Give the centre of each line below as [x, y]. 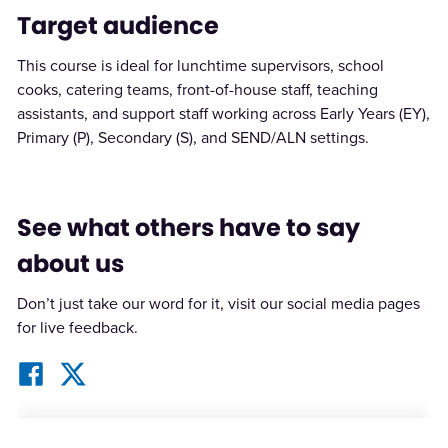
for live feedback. [77, 328]
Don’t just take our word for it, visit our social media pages [218, 304]
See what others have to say [188, 228]
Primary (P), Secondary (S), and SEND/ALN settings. [192, 138]
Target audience [117, 26]
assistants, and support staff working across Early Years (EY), [223, 114]
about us [70, 264]
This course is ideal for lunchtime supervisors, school [200, 66]
